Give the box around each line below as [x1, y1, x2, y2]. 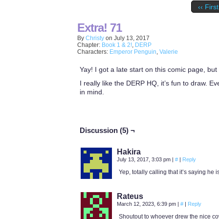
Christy [86, 35, 104, 42]
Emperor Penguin [109, 48, 156, 55]
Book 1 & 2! [102, 42, 132, 48]
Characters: [77, 48, 109, 55]
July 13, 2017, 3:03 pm [117, 156, 172, 162]
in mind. [80, 88, 104, 96]
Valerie [159, 48, 178, 55]
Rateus [117, 192, 143, 200]
